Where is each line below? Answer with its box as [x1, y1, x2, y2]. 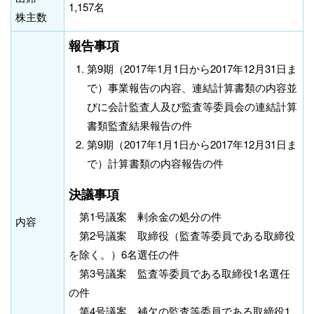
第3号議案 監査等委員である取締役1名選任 [69, 266, 290, 281]
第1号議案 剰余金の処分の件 [69, 209, 221, 224]
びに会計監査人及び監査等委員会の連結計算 [87, 98, 298, 114]
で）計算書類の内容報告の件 [87, 155, 224, 170]
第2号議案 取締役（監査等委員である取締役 [69, 228, 295, 243]
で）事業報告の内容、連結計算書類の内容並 [87, 79, 298, 95]
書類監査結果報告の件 [87, 117, 193, 132]
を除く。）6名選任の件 [69, 247, 179, 262]
